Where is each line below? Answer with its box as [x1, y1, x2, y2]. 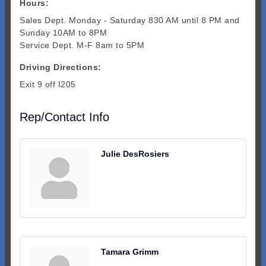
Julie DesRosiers [101, 148, 169, 159]
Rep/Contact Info [20, 110, 109, 123]
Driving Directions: [20, 62, 102, 72]
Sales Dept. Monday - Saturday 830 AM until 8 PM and [20, 15, 240, 25]
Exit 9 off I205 [20, 79, 76, 89]
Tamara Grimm [101, 246, 159, 256]
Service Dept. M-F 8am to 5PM [20, 40, 144, 50]
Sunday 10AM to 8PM [20, 27, 107, 37]
